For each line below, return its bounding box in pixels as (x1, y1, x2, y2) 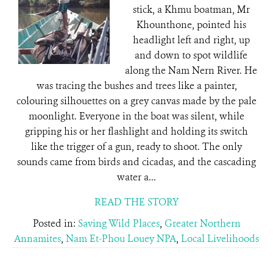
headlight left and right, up (132, 34, 250, 46)
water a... (117, 171, 156, 183)
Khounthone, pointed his (136, 18, 246, 31)
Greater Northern (164, 217, 241, 230)
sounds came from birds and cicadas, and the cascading (17, 155, 256, 168)
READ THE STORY (94, 196, 179, 208)
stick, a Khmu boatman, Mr (132, 3, 250, 16)
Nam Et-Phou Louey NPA (66, 232, 176, 245)
